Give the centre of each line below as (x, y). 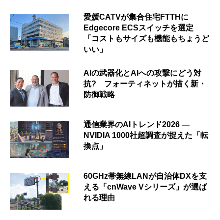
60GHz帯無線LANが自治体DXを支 (145, 176)
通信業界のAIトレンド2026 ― (137, 125)
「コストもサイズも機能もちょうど (146, 39)
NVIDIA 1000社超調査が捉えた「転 (146, 136)
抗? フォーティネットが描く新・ (145, 84)
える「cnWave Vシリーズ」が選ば (145, 187)
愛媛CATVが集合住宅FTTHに (136, 17)
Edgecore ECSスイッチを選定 (138, 28)
